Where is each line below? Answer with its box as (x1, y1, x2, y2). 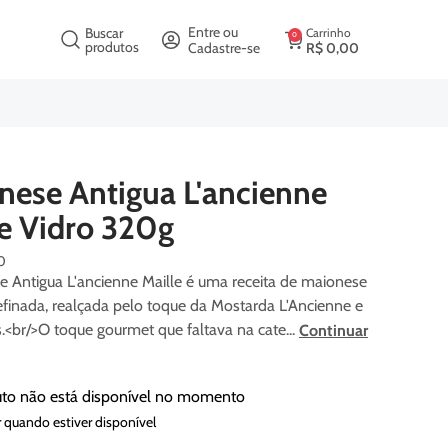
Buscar (84, 23, 123, 42)
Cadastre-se (188, 38, 261, 57)
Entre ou (188, 22, 239, 41)
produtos (84, 37, 139, 56)
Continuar (298, 321, 368, 341)
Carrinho (305, 24, 351, 40)
